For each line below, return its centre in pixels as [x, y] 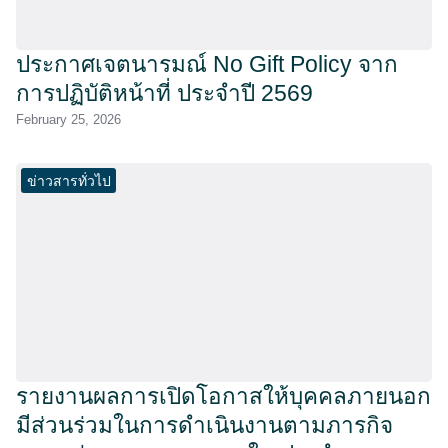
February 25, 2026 [68, 120]
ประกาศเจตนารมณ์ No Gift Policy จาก [207, 65]
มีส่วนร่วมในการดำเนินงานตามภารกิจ [204, 425]
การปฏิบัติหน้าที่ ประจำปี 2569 [164, 94]
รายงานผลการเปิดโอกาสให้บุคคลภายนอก [223, 396]
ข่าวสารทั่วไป [68, 180]
